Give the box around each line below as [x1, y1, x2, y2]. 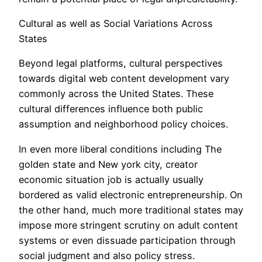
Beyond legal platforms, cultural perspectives [19, 57, 223, 70]
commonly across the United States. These [19, 88, 213, 100]
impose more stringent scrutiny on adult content [19, 219, 238, 231]
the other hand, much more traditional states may [19, 204, 243, 216]
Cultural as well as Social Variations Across [19, 18, 213, 30]
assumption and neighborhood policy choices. [19, 118, 228, 130]
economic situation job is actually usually [19, 173, 204, 185]
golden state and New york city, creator [19, 158, 198, 170]
